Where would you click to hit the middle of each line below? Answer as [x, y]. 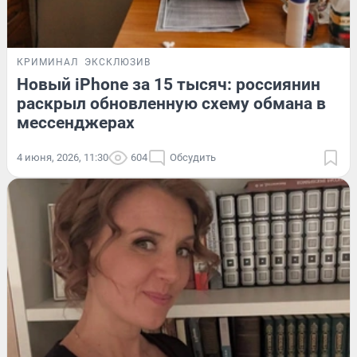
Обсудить [193, 158]
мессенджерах [76, 123]
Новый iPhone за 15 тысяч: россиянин [169, 85]
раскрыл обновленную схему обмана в [171, 104]
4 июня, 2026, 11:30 [63, 158]
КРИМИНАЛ [47, 63]
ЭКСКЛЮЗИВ [118, 63]
